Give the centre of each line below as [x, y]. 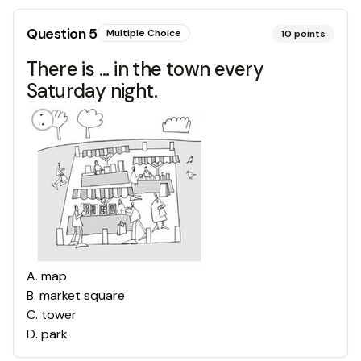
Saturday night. [92, 91]
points [310, 34]
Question [58, 34]
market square [82, 295]
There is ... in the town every [145, 69]
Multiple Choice [143, 33]
